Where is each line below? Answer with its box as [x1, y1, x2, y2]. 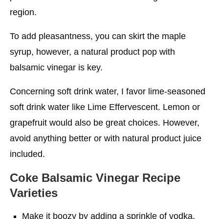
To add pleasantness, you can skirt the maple [10, 31, 186, 41]
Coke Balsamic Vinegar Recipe [10, 171, 180, 184]
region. [10, 7, 37, 17]
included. [10, 149, 45, 159]
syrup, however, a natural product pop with [10, 46, 175, 57]
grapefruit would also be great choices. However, [10, 117, 199, 128]
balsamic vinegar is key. [10, 62, 103, 72]
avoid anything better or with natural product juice [10, 133, 201, 143]
